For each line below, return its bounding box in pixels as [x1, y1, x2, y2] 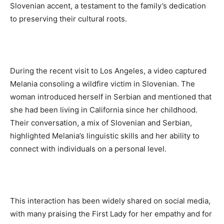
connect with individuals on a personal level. [10, 144, 166, 154]
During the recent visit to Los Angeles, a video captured [10, 66, 206, 76]
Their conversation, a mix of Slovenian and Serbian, [10, 118, 192, 128]
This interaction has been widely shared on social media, [10, 196, 210, 206]
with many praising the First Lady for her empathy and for [10, 209, 212, 219]
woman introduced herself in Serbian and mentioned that [10, 92, 211, 102]
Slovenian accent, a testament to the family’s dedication [10, 1, 206, 11]
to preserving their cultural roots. [10, 14, 127, 24]
